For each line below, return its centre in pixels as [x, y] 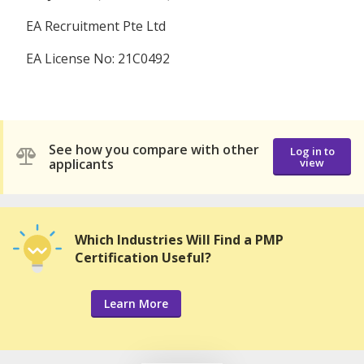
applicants [81, 165]
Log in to [312, 152]
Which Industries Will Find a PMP [179, 239]
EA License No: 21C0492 [98, 58]
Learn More [136, 303]
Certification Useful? [143, 257]
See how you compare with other [154, 150]
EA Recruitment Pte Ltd [96, 26]
